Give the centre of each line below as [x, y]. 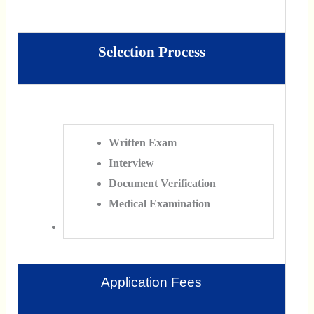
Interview [131, 163]
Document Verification [162, 184]
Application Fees [152, 282]
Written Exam [142, 143]
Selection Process [151, 52]
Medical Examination [159, 204]
